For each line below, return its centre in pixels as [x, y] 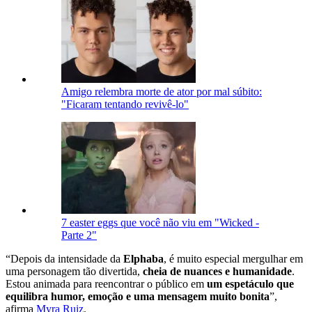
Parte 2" [79, 235]
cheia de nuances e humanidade [217, 271]
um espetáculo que [250, 283]
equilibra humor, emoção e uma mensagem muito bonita [138, 296]
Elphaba [143, 258]
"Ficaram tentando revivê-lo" [125, 104]
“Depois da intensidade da [64, 258]
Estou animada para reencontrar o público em [106, 283]
